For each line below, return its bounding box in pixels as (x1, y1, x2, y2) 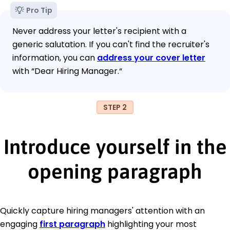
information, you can (12, 51, 97, 64)
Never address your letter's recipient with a (12, 25, 186, 37)
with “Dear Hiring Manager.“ (12, 65, 122, 77)
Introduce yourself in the (3, 135, 227, 158)
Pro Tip (26, 5, 52, 15)
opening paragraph (28, 159, 202, 183)
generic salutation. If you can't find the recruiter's (12, 38, 209, 50)
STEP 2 (103, 102, 127, 112)
